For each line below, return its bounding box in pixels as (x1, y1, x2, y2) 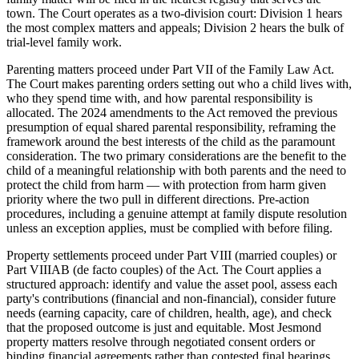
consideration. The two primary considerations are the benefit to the (6, 148, 346, 163)
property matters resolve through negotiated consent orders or (6, 334, 315, 349)
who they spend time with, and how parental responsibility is (6, 91, 313, 105)
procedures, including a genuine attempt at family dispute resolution (6, 206, 347, 220)
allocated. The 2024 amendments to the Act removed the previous (6, 105, 337, 119)
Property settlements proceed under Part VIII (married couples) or (6, 248, 337, 262)
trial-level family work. (6, 34, 122, 49)
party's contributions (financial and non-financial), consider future (6, 291, 336, 305)
